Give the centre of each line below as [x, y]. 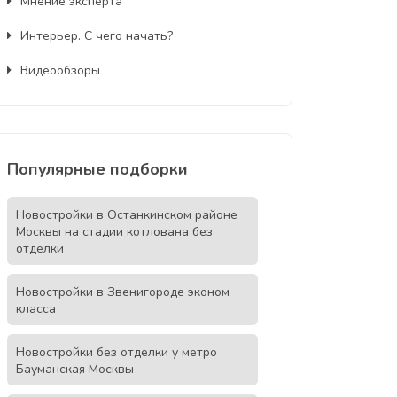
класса [35, 309]
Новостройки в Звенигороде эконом [122, 292]
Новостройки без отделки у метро [116, 352]
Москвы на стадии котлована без [114, 232]
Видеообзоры [60, 70]
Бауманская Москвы [74, 369]
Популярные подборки [97, 169]
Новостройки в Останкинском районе [126, 215]
